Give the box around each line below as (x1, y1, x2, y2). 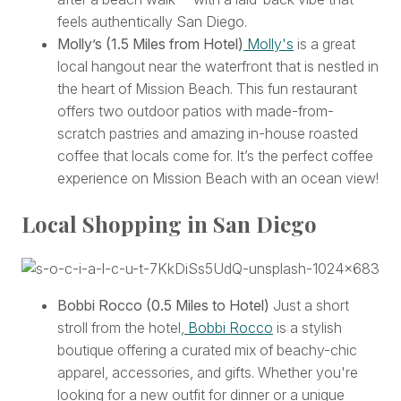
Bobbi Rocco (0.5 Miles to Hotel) (57, 296, 269, 315)
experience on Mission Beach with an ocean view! (57, 169, 379, 188)
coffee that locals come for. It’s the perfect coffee (57, 147, 373, 166)
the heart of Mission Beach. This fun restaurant (57, 80, 357, 98)
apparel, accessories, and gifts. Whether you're (57, 363, 358, 382)
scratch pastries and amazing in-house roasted (57, 124, 358, 143)
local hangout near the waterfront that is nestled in (57, 57, 379, 76)
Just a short (269, 296, 349, 315)
